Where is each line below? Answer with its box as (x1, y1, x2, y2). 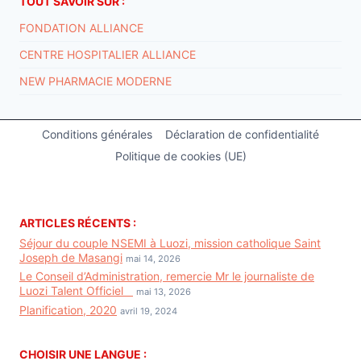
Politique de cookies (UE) (114, 148, 247, 163)
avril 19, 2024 (120, 305, 177, 317)
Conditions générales (41, 127, 152, 142)
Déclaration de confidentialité (165, 127, 320, 142)
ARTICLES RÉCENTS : (19, 215, 136, 230)
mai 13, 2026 (136, 286, 191, 298)
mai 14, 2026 (126, 252, 180, 264)
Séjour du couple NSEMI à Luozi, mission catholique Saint (19, 235, 321, 250)
